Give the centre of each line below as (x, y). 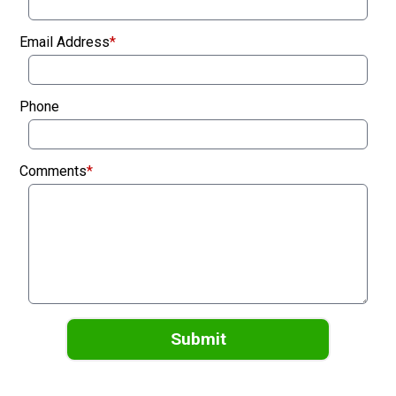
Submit (198, 339)
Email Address (65, 42)
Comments (53, 171)
